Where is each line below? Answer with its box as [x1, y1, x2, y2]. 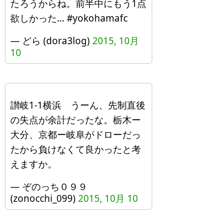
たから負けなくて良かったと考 [10, 143, 141, 156]
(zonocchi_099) [10, 192, 78, 205]
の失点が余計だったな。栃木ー [10, 113, 141, 126]
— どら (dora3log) [10, 34, 92, 47]
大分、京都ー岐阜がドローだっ [10, 128, 141, 141]
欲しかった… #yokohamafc [10, 12, 128, 25]
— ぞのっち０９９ [10, 180, 87, 193]
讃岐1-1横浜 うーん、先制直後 [10, 99, 145, 111]
